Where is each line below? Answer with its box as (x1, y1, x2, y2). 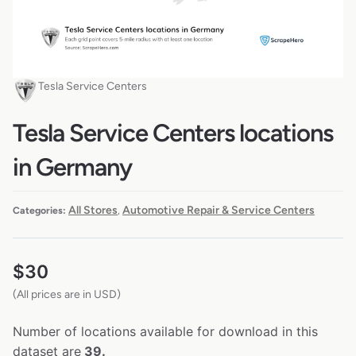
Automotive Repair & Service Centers (122, 203, 315, 217)
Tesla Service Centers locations (13, 118, 333, 149)
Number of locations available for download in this (13, 323, 318, 339)
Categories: (13, 203, 66, 216)
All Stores (68, 203, 118, 217)
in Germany (13, 153, 132, 183)
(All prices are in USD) (13, 287, 121, 301)
